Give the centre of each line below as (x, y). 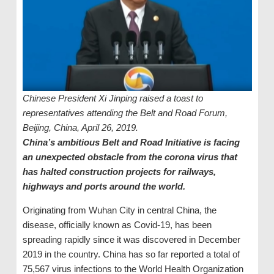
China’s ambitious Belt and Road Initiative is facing (131, 143)
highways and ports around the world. (104, 187)
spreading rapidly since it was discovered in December (131, 240)
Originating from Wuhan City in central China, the (119, 210)
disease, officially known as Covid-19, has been (117, 225)
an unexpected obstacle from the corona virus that (130, 157)
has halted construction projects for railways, (119, 172)
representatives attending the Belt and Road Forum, (125, 113)
